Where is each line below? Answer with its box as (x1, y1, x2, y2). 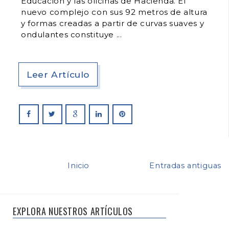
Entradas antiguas (149, 161, 221, 170)
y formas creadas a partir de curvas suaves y (21, 18, 204, 28)
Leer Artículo (27, 68, 90, 80)
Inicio (67, 161, 90, 170)
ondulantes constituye (21, 29, 117, 39)
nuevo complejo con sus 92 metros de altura (21, 7, 208, 17)
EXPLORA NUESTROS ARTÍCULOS (13, 204, 133, 218)
